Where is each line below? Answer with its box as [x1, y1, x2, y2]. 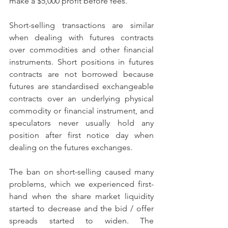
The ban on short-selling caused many [9, 167, 154, 177]
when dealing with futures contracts [9, 33, 154, 42]
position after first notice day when [9, 130, 154, 140]
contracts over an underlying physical [9, 94, 154, 103]
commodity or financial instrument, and [9, 106, 154, 116]
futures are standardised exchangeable [9, 81, 154, 91]
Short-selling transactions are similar [9, 20, 154, 30]
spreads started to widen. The [9, 216, 154, 225]
